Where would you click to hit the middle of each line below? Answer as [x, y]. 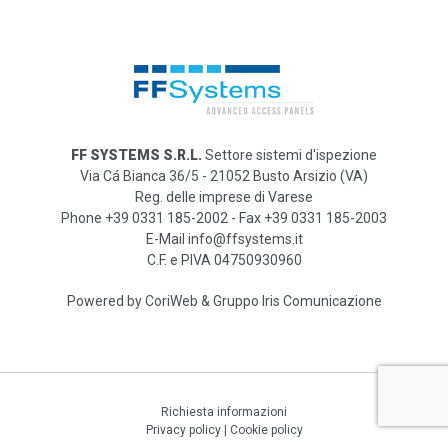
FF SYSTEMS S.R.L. [136, 155]
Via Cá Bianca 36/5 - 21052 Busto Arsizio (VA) [224, 176]
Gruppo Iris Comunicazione [297, 301]
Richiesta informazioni [224, 412]
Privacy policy [184, 430]
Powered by [105, 301]
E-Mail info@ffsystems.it [224, 239]
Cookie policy [266, 430]
